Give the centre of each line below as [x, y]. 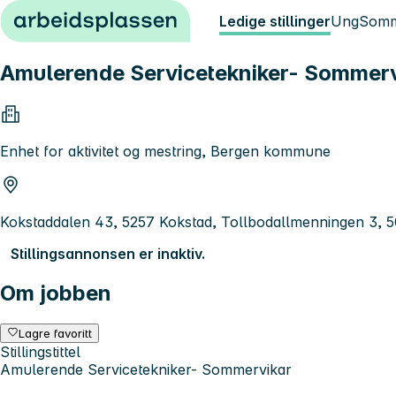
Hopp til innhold [61, 16]
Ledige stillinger [275, 21]
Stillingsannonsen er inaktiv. [108, 253]
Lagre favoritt [56, 333]
